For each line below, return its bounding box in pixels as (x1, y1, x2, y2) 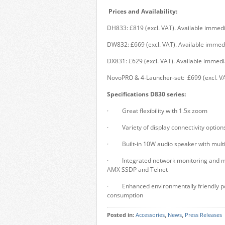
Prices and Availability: (108, 7, 177, 16)
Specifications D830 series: (107, 90, 186, 98)
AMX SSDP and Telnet (107, 165, 168, 174)
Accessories (136, 211, 165, 218)
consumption (107, 191, 143, 199)
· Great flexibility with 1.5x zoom (107, 106, 207, 115)
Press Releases (185, 211, 222, 218)
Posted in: (107, 211, 136, 218)
